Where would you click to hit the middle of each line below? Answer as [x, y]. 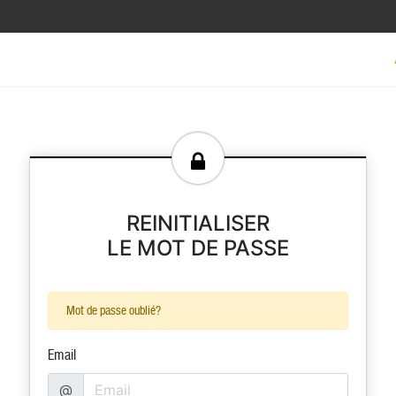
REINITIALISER [198, 223]
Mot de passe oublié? [114, 310]
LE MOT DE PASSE [198, 248]
